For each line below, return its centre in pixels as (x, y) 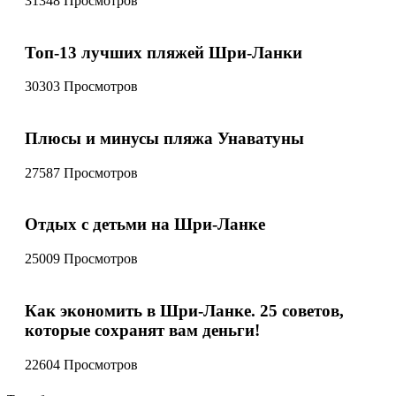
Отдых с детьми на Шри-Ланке (145, 225)
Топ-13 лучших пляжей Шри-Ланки (164, 52)
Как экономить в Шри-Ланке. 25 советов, (184, 310)
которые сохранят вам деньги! (142, 330)
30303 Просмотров (81, 87)
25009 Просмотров (81, 259)
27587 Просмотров (81, 172)
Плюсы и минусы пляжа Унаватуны (164, 138)
